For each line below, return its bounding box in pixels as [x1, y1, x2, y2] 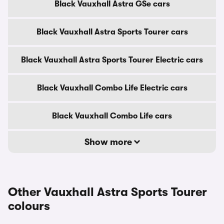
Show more [84, 137, 134, 147]
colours [8, 199, 50, 213]
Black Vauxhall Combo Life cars [52, 111, 172, 120]
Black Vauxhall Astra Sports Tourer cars [36, 27, 188, 36]
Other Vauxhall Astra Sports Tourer [8, 185, 207, 199]
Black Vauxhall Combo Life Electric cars [36, 83, 187, 92]
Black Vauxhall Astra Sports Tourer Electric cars [21, 55, 203, 64]
